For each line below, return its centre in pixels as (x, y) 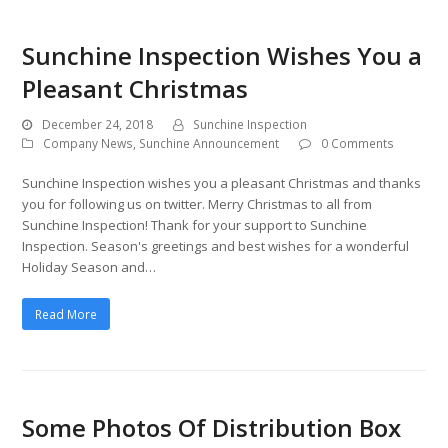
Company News (88, 144)
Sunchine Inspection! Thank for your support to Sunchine (195, 225)
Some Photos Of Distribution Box (212, 428)
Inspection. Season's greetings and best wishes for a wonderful (216, 246)
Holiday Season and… (89, 267)
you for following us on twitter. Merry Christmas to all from (197, 204)
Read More (66, 314)
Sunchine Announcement (209, 144)
